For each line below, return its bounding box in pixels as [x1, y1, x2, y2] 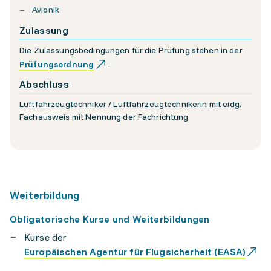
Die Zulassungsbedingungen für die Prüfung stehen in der [19, 45, 243, 56]
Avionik [32, 4, 59, 15]
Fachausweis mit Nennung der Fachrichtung [19, 111, 189, 122]
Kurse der [24, 231, 67, 243]
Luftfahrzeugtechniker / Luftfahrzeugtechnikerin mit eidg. [19, 99, 241, 109]
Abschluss [19, 78, 69, 90]
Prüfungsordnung [19, 58, 94, 70]
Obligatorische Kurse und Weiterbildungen [10, 213, 213, 225]
